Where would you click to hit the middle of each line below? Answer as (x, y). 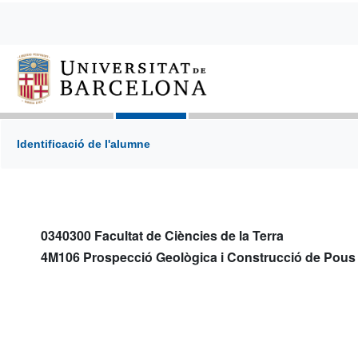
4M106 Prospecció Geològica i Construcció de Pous (198, 257)
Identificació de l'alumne (84, 144)
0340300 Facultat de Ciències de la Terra (162, 236)
